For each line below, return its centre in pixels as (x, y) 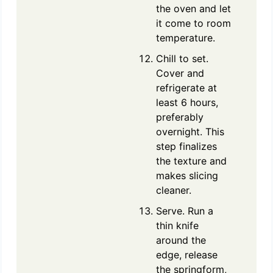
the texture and (191, 161)
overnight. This (190, 131)
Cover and (180, 73)
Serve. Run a (185, 211)
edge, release (187, 254)
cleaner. (174, 190)
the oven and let (193, 8)
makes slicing (187, 175)
